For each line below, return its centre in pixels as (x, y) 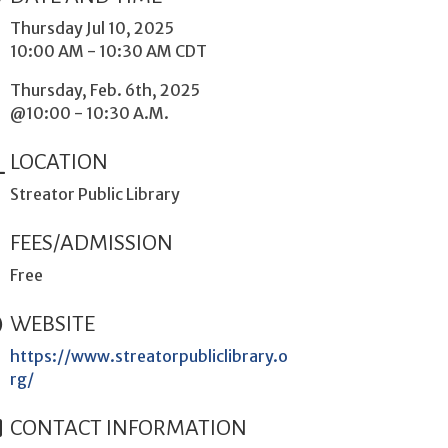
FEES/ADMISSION (92, 243)
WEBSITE (53, 324)
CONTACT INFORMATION (129, 428)
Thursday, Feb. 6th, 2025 (105, 90)
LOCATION (59, 162)
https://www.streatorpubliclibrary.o (149, 356)
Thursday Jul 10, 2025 (92, 28)
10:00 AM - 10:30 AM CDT (109, 51)
